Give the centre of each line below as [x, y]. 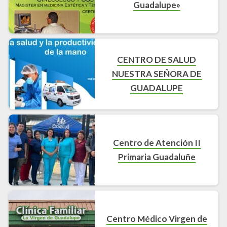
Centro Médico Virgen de [157, 219]
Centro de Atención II [157, 143]
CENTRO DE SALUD [157, 60]
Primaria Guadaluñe [157, 157]
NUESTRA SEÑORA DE [157, 74]
